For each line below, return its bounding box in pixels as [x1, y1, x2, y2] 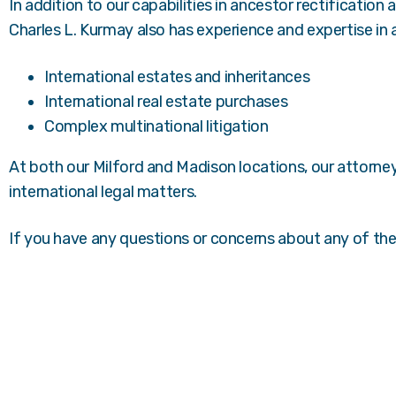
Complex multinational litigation [44, 117, 269, 136]
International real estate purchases [44, 92, 288, 111]
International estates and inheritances [44, 67, 310, 87]
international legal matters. [9, 182, 197, 202]
